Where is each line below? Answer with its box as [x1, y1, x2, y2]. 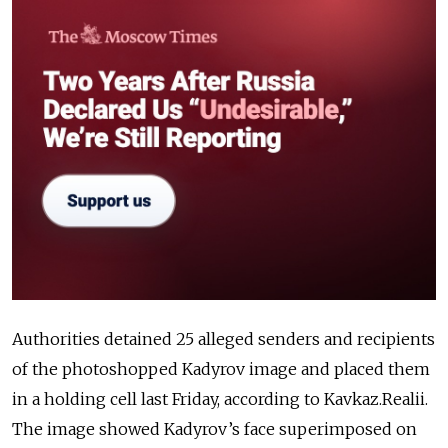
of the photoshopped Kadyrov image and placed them [12, 358, 430, 379]
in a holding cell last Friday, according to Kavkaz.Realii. [12, 388, 428, 409]
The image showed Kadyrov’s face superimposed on [12, 418, 417, 439]
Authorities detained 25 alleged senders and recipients [12, 328, 435, 349]
